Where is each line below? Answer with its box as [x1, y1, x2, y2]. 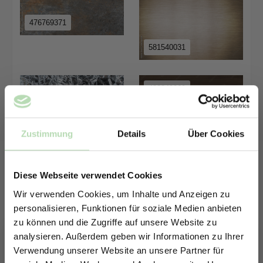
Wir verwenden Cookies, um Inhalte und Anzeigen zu [14, 188, 230, 199]
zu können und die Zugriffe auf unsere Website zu [14, 217, 217, 227]
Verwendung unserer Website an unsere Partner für [14, 245, 224, 255]
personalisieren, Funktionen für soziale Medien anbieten [14, 203, 242, 213]
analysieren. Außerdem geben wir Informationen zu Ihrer [14, 231, 244, 241]
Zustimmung [21, 129, 73, 139]
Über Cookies [187, 129, 245, 139]
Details [117, 129, 146, 139]
